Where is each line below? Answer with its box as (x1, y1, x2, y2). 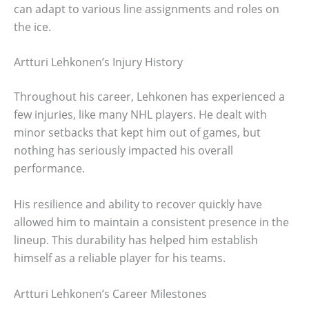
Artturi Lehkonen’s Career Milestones (14, 286, 207, 301)
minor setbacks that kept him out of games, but (14, 125, 261, 141)
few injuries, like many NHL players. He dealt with (14, 107, 267, 123)
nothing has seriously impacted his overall (14, 143, 233, 159)
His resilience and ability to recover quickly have (14, 197, 262, 212)
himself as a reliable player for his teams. (14, 250, 226, 266)
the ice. (14, 19, 51, 34)
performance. (14, 161, 85, 177)
